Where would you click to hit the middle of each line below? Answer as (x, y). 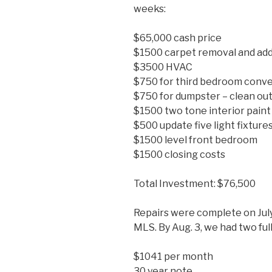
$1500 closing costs (179, 155)
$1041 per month (173, 257)
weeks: (150, 9)
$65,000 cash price (178, 38)
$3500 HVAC (163, 67)
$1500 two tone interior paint (202, 111)
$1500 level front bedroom (195, 140)
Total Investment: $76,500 (195, 184)
